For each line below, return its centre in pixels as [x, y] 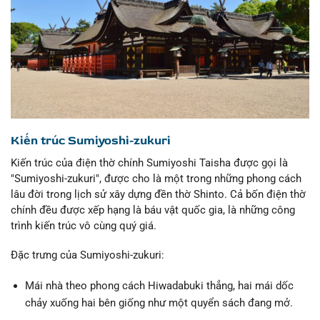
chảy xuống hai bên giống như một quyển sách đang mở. [159, 302]
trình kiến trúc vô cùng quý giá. [84, 225]
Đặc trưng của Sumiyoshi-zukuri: [87, 255]
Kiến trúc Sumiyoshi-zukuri [91, 141]
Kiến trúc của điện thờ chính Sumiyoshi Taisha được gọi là [149, 162]
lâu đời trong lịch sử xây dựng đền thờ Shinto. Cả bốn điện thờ [158, 194]
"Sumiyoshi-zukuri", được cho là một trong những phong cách [156, 178]
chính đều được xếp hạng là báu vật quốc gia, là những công [153, 210]
